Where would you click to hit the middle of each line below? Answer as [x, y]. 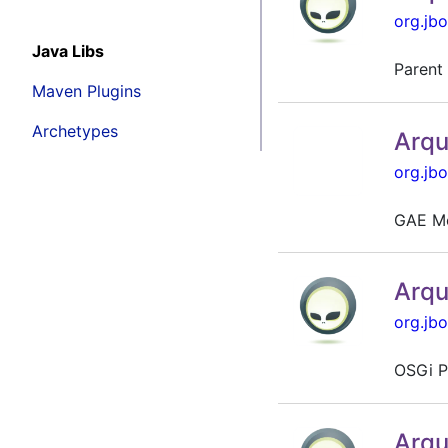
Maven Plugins [86, 90]
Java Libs [68, 50]
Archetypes [75, 130]
